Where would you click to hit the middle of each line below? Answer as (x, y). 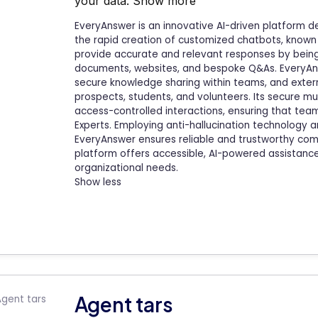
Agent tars (124, 304)
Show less (98, 182)
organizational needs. (126, 168)
